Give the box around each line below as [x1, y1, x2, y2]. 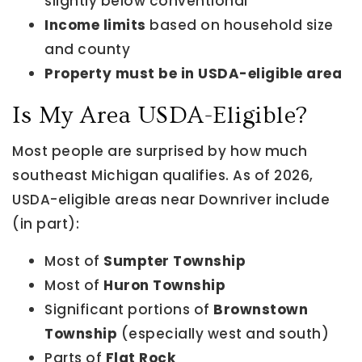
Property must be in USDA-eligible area [44, 64, 342, 83]
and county [44, 40, 130, 59]
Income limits [44, 15, 146, 35]
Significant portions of [44, 300, 213, 319]
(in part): [12, 214, 79, 234]
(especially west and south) [117, 324, 329, 343]
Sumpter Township [103, 251, 246, 271]
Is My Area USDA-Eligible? [12, 102, 308, 129]
